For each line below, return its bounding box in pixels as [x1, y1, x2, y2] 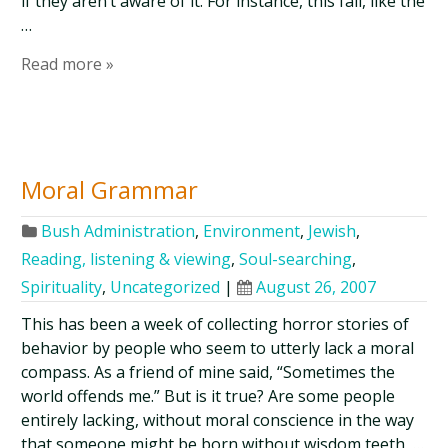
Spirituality [21, 276, 103, 298]
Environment [203, 220, 301, 242]
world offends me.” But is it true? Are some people [21, 385, 396, 407]
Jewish [308, 220, 357, 242]
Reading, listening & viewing [21, 248, 232, 270]
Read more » [21, 53, 115, 75]
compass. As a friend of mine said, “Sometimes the [21, 361, 396, 383]
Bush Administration [41, 220, 196, 242]
